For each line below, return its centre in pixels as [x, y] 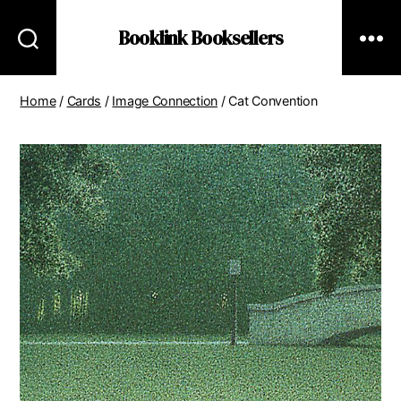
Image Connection [165, 101]
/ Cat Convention [268, 101]
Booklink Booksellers [200, 38]
